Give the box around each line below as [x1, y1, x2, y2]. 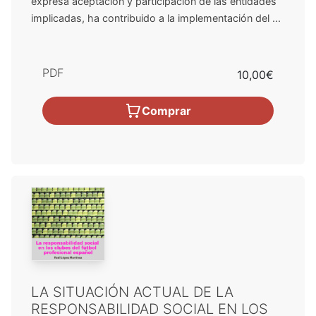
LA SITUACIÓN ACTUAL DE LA [31, 283, 233, 300]
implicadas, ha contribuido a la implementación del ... [31, 11, 281, 24]
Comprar [142, 103, 191, 118]
